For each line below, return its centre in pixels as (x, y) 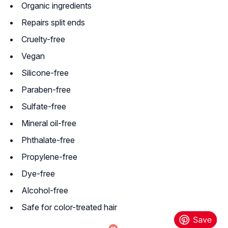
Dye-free (38, 174)
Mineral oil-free (49, 123)
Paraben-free (46, 90)
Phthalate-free (48, 140)
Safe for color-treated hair (69, 207)
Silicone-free (45, 73)
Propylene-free (49, 157)
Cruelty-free (43, 39)
